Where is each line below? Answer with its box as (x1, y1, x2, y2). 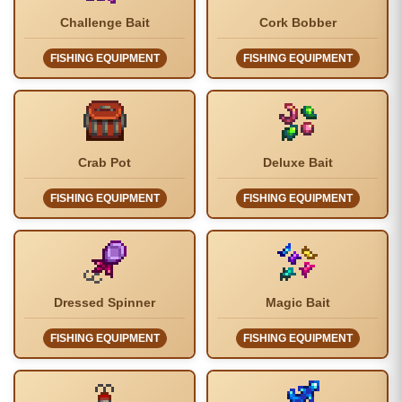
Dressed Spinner (54, 295, 155, 310)
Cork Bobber (258, 15, 336, 31)
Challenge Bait (59, 15, 150, 31)
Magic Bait (265, 295, 330, 310)
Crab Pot (78, 155, 131, 170)
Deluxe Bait (262, 155, 333, 170)
